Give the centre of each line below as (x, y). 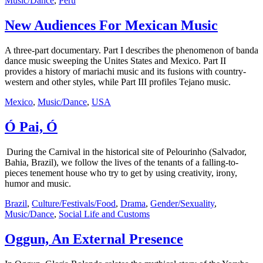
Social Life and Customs (104, 214)
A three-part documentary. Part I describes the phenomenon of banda (131, 50)
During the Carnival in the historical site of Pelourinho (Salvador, (126, 151)
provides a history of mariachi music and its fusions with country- (125, 72)
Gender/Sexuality (182, 203)
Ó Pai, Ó (31, 127)
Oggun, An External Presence (94, 239)
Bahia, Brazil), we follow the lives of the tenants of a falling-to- (122, 162)
